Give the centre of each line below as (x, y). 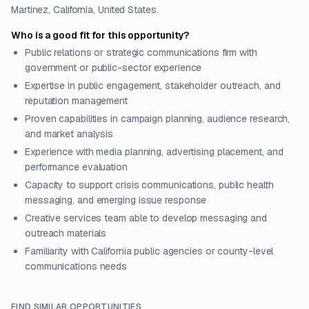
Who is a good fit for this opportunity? (100, 35)
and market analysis (69, 134)
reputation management (76, 101)
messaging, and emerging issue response (116, 200)
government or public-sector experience (113, 68)
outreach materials (66, 233)
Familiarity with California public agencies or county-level (149, 251)
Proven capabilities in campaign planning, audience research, (158, 119)
